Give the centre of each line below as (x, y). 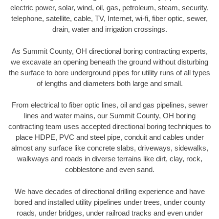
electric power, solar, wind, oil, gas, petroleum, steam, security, (109, 8)
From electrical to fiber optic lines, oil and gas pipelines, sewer (109, 105)
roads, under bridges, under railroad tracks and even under (109, 213)
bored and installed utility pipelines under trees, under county (109, 202)
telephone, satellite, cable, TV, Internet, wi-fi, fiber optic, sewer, (109, 19)
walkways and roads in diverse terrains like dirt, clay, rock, (109, 159)
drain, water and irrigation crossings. (109, 29)
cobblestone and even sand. (109, 170)
